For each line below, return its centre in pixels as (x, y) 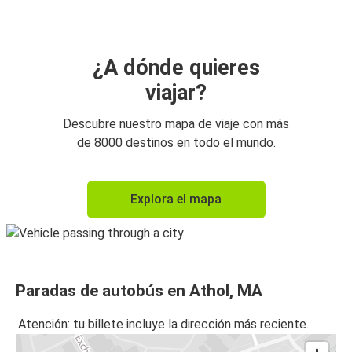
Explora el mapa (176, 199)
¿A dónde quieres (176, 67)
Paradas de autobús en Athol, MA (139, 290)
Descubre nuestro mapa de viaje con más (176, 123)
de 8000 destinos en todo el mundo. (176, 142)
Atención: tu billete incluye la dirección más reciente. (163, 324)
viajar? (176, 92)
